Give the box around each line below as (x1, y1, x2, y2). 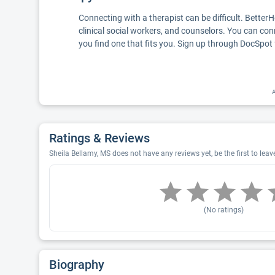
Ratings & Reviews (49, 131, 150, 145)
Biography (49, 257, 104, 272)
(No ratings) (203, 206, 244, 214)
